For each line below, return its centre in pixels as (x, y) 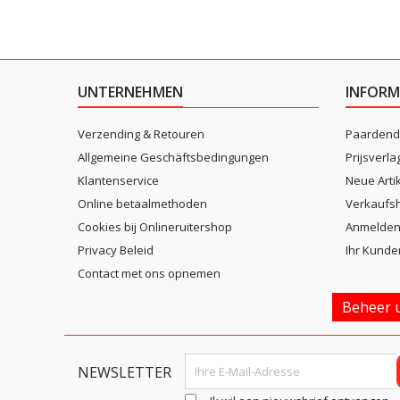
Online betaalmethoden (142, 204)
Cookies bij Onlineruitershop (155, 227)
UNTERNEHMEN (130, 92)
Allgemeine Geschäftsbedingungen (173, 157)
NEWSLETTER (125, 372)
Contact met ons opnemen (149, 273)
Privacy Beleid (116, 250)
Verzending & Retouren (141, 134)
